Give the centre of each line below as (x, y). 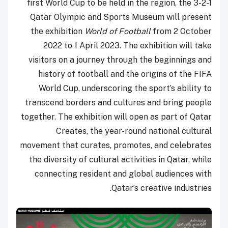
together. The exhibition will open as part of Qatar (116, 117)
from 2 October (181, 32)
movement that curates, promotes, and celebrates (116, 146)
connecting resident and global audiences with (123, 174)
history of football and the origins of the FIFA (125, 74)
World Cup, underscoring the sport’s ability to (125, 89)
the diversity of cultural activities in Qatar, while (120, 160)
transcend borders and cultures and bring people (118, 103)
